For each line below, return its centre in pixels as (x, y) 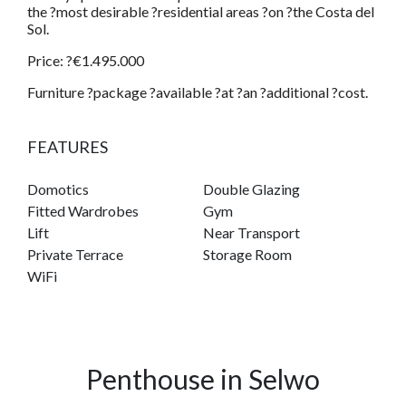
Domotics (58, 189)
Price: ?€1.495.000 (86, 61)
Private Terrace (75, 255)
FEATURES (68, 147)
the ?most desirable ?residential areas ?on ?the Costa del (201, 12)
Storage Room (247, 255)
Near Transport (251, 233)
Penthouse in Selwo (203, 379)
